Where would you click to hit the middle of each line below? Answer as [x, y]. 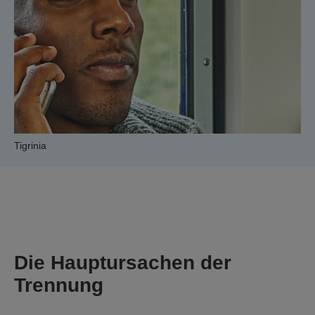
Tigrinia [30, 145]
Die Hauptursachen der [123, 262]
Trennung [59, 285]
